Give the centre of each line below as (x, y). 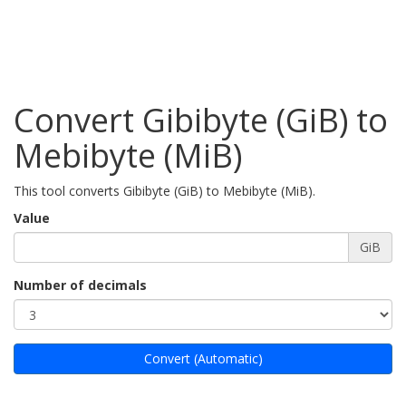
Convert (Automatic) (203, 358)
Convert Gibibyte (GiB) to (201, 120)
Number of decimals (80, 285)
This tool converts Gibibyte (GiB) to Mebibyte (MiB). (164, 191)
